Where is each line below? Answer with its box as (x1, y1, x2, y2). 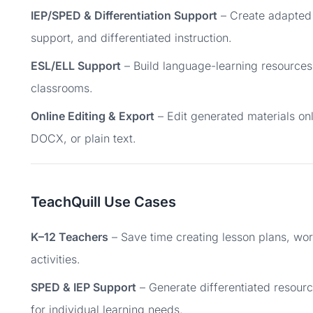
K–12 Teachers (31, 230, 108, 244)
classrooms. (31, 81, 93, 95)
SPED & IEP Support (31, 280, 136, 294)
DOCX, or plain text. (31, 131, 136, 145)
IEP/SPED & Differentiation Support (31, 8, 217, 22)
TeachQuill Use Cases (31, 194, 176, 210)
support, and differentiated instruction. (31, 31, 232, 45)
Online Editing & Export (31, 109, 154, 123)
